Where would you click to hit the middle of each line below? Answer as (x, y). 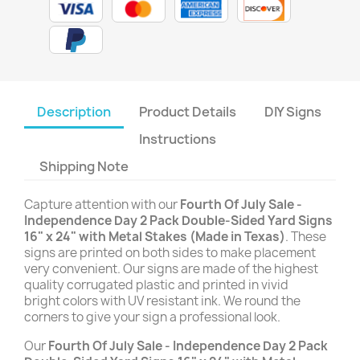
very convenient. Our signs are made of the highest (171, 269)
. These (306, 237)
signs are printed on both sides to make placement (170, 253)
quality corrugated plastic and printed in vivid (156, 285)
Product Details (188, 112)
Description (74, 112)
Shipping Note (86, 166)
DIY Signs (293, 112)
